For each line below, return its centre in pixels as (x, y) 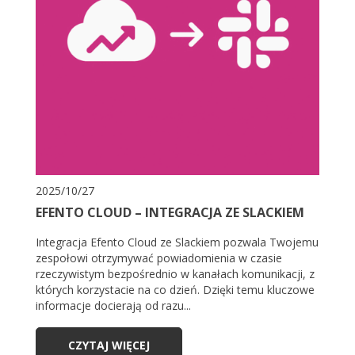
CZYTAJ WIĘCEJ (109, 345)
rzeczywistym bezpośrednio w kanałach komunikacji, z (175, 274)
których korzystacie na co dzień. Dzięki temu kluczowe (175, 290)
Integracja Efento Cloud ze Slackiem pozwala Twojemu (177, 242)
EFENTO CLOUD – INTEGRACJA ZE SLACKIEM (170, 213)
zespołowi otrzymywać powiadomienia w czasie (159, 258)
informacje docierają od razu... (113, 306)
